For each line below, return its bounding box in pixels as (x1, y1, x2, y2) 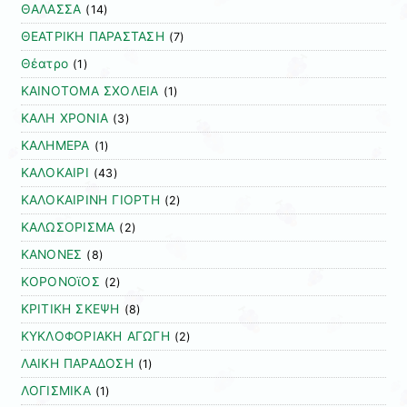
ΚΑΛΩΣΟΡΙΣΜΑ (20, 220, 115, 235)
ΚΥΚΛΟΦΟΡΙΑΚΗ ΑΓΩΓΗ (20, 329, 170, 344)
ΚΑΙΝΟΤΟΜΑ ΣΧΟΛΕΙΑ (20, 84, 159, 99)
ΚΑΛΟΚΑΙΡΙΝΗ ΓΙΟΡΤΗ (20, 193, 160, 208)
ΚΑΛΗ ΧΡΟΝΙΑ (20, 111, 109, 126)
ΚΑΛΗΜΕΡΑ (20, 138, 90, 154)
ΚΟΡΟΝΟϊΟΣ (20, 274, 100, 290)
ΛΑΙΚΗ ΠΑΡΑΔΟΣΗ (20, 356, 134, 372)
